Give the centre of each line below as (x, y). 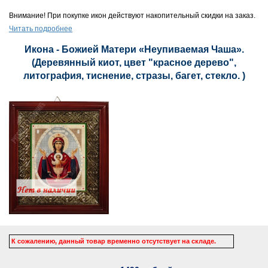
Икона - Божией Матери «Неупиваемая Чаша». (134, 49)
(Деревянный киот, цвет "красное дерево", (134, 63)
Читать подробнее (41, 29)
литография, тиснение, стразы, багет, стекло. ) (134, 76)
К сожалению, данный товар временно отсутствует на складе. (114, 241)
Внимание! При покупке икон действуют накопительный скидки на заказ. (132, 16)
